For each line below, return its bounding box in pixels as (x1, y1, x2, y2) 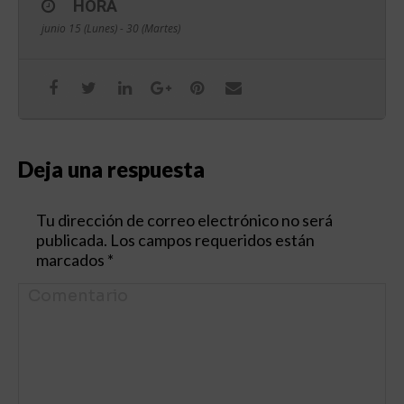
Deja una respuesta (18, 156, 205, 183)
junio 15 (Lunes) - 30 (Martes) (41, 21, 180, 37)
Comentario (18, 283, 102, 304)
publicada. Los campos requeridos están (36, 230, 315, 251)
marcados (36, 250, 107, 271)
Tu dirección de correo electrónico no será (36, 210, 333, 231)
